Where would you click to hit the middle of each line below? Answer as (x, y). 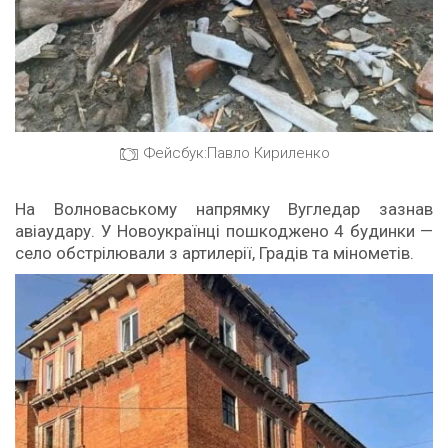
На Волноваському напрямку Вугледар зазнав (224, 209)
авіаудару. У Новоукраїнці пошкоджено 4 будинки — (224, 231)
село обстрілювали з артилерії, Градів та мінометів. (214, 253)
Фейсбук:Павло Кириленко (236, 153)
